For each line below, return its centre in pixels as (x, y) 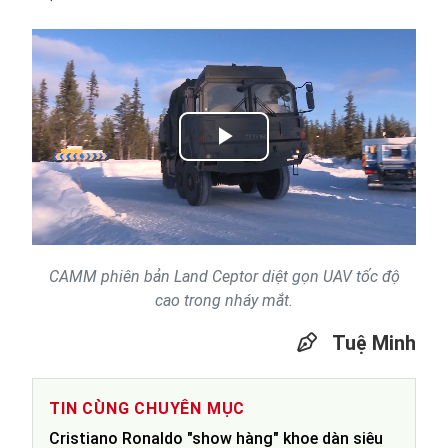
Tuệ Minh (371, 342)
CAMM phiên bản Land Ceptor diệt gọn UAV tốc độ (224, 276)
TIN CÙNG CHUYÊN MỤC (147, 408)
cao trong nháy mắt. (224, 300)
